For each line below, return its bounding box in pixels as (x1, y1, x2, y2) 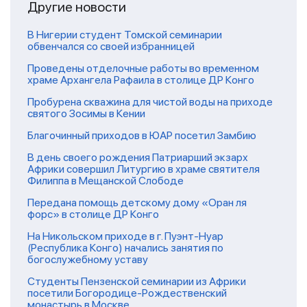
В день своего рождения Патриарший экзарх (27, 151, 248, 164)
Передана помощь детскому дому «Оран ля (27, 196, 247, 209)
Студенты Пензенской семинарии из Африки (27, 275, 246, 288)
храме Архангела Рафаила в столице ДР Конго (27, 73, 254, 86)
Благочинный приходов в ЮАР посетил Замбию (27, 129, 256, 142)
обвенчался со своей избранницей (27, 40, 195, 53)
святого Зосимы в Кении (27, 107, 145, 120)
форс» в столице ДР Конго (27, 208, 159, 221)
